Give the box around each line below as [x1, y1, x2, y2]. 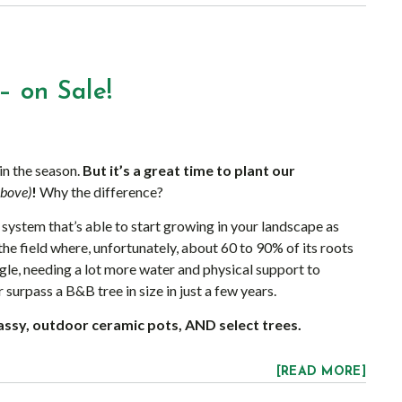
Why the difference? [37, 183, 163, 200]
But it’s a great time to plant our [83, 162, 295, 179]
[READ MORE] [275, 365, 366, 379]
